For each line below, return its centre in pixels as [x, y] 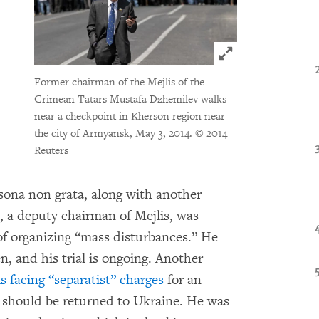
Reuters [51, 150]
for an [183, 280]
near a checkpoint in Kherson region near [129, 116]
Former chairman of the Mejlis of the [119, 82]
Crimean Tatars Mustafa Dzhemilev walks [130, 99]
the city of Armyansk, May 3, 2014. [114, 133]
